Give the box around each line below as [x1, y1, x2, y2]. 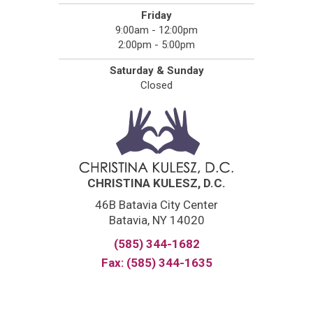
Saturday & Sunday [109, 64, 204, 78]
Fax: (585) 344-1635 [101, 256, 212, 270]
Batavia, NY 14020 [108, 213, 205, 228]
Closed [140, 79, 173, 92]
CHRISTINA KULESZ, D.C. [87, 176, 226, 191]
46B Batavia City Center [95, 198, 218, 212]
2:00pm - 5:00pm [118, 38, 195, 52]
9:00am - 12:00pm [115, 24, 198, 37]
